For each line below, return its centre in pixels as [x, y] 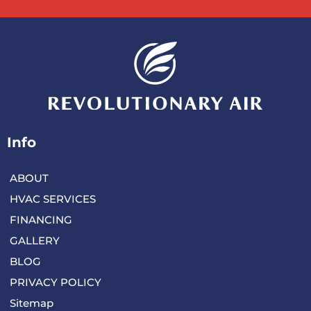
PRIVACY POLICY [56, 282]
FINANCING [41, 219]
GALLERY [35, 240]
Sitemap [32, 303]
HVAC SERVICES [53, 199]
